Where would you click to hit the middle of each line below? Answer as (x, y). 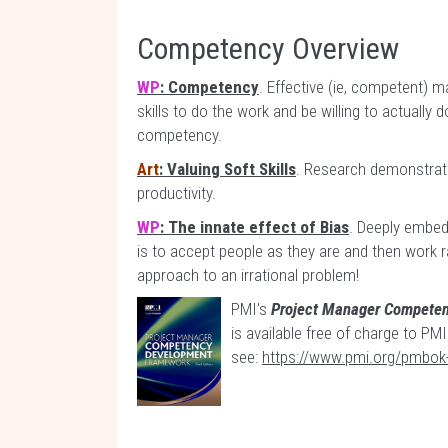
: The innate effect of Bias (254, 227)
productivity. (176, 193)
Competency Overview (268, 48)
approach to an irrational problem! (248, 275)
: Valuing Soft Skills (227, 169)
